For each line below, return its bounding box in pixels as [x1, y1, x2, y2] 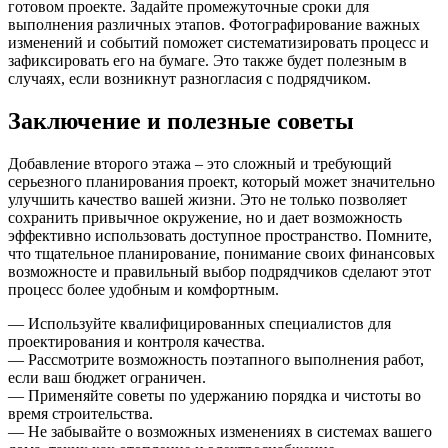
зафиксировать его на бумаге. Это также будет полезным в [8, 51, 407, 69]
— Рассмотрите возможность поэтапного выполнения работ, [8, 350, 424, 368]
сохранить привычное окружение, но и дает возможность [8, 208, 402, 226]
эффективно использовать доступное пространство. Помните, [8, 226, 432, 244]
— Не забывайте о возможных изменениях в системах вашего [8, 422, 432, 440]
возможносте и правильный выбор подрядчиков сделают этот [8, 262, 431, 280]
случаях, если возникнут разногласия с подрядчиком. [8, 69, 371, 87]
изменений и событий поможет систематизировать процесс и [8, 33, 429, 51]
